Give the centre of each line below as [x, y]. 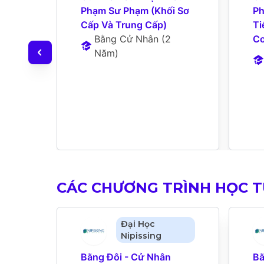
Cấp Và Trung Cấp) [124, 24]
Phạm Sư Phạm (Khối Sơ [135, 10]
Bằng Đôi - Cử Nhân [126, 257]
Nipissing [141, 235]
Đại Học [138, 224]
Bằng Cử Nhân [127, 39]
